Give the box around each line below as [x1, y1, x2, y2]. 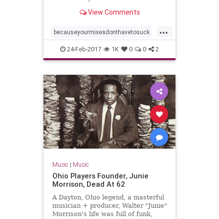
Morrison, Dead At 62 [52, 179, 125, 189]
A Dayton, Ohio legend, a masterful [52, 194, 164, 201]
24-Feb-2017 [66, 44, 101, 53]
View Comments [86, 8, 140, 17]
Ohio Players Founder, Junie [52, 171, 149, 181]
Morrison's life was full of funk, [52, 210, 153, 218]
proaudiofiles [54, 44, 89, 51]
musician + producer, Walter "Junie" [52, 202, 167, 210]
